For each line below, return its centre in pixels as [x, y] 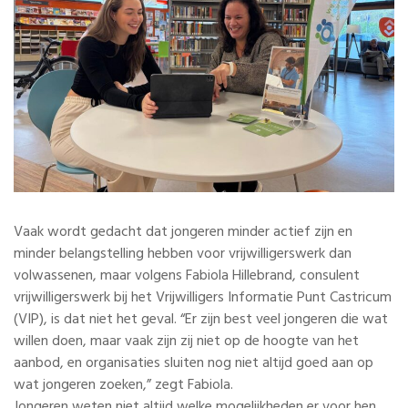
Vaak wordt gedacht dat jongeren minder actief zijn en [183, 232]
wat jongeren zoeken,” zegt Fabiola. [125, 385]
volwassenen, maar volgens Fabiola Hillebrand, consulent [187, 275]
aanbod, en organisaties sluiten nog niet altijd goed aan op [194, 363]
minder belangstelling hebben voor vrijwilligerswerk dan [183, 254]
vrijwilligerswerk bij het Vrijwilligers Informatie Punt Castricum [203, 297]
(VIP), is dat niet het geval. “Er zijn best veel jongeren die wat [201, 319]
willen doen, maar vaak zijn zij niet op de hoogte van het [186, 341]
